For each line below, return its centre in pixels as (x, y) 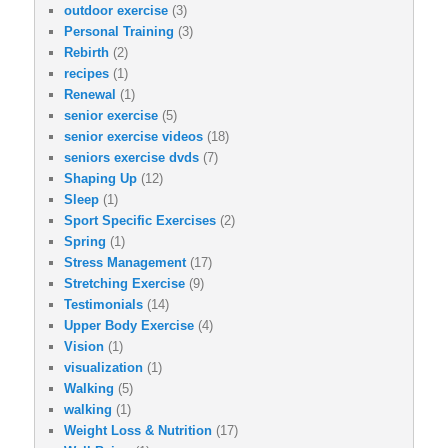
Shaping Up (100, 178)
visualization (103, 367)
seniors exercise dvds (131, 157)
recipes (86, 73)
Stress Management (125, 262)
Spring (85, 241)
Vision (84, 346)
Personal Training (119, 31)
